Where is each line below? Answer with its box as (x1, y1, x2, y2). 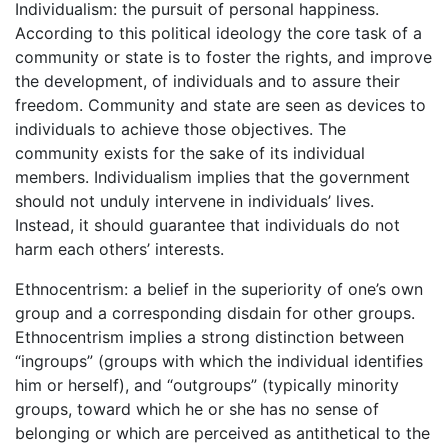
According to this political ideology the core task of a (15, 23, 422, 43)
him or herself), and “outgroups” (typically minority (15, 375, 399, 395)
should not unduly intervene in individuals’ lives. (15, 191, 374, 211)
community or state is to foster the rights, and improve (15, 47, 432, 67)
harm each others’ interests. (15, 239, 224, 259)
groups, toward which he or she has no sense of (15, 399, 379, 419)
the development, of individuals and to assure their (15, 71, 400, 91)
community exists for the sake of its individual (15, 143, 365, 163)
